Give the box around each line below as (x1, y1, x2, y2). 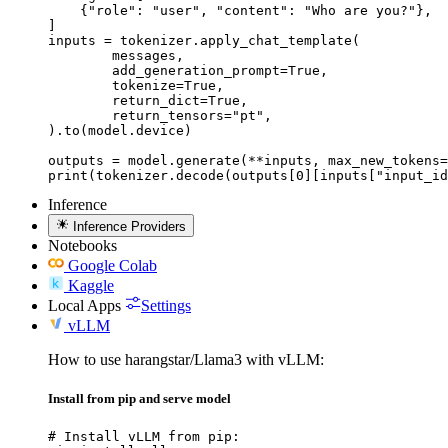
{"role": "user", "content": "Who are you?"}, (48, 3, 432, 19)
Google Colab (68, 256, 157, 274)
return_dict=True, (48, 93, 112, 109)
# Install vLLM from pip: (48, 428, 240, 444)
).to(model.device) (48, 123, 192, 139)
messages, (48, 48, 112, 64)
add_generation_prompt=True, (48, 63, 112, 79)
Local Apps (48, 296, 121, 314)
